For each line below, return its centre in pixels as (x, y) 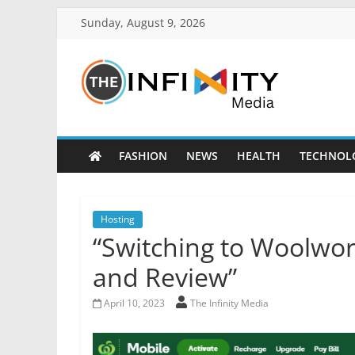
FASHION (143, 156)
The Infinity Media (229, 303)
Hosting (118, 219)
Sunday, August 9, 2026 (143, 23)
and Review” (165, 277)
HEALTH (258, 156)
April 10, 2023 (134, 303)
